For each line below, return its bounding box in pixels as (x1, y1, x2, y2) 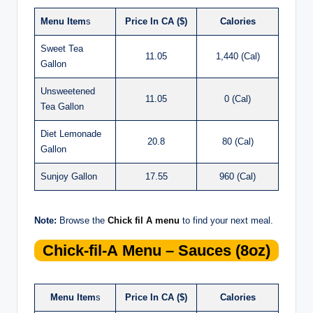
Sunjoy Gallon (41, 170, 97, 182)
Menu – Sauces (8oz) (118, 241, 270, 259)
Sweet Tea (41, 43, 83, 54)
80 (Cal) (221, 136, 254, 147)
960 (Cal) (219, 170, 256, 182)
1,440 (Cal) (215, 50, 260, 61)
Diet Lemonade (41, 128, 101, 139)
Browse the (57, 214, 108, 226)
